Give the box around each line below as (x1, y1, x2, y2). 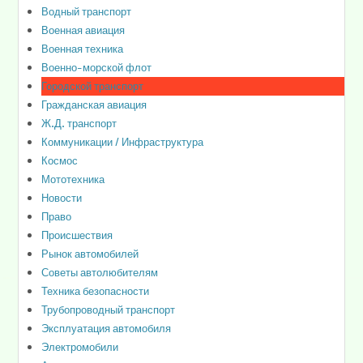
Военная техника (41, 39, 124, 58)
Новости (41, 188, 83, 207)
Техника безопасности (41, 281, 150, 300)
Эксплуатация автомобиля (41, 318, 172, 337)
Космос (41, 151, 79, 169)
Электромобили (41, 337, 119, 356)
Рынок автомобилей (41, 244, 139, 263)
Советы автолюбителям (41, 263, 159, 281)
